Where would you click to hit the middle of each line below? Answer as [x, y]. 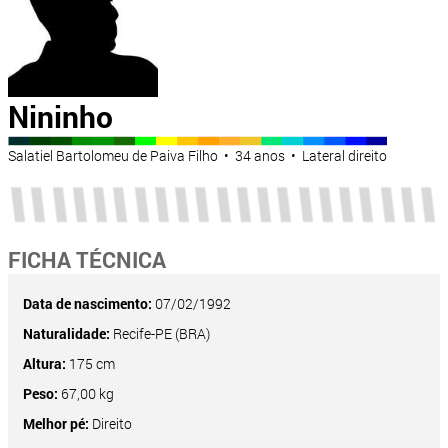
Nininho [60, 117]
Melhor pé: [56, 424]
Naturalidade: [66, 334]
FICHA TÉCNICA [87, 260]
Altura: [44, 364]
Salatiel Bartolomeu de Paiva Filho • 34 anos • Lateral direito [197, 156]
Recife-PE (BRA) [160, 334]
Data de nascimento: [87, 304]
